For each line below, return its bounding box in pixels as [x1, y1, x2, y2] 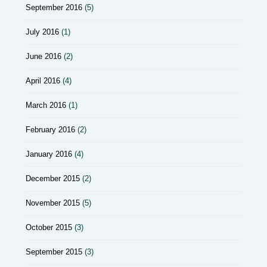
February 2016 [26, 125, 75, 135]
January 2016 [26, 150, 72, 159]
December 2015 [26, 174, 80, 184]
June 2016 [26, 52, 61, 61]
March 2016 [26, 101, 66, 110]
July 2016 [26, 27, 59, 37]
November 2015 [26, 198, 80, 208]
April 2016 [26, 76, 60, 86]
